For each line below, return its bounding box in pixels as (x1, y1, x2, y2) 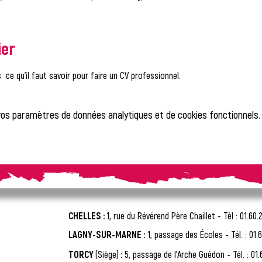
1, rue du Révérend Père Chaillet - (106, 210, 223, 221)
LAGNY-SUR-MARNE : (68, 229, 145, 240)
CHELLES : (68, 210, 106, 221)
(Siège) (95, 249, 119, 260)
